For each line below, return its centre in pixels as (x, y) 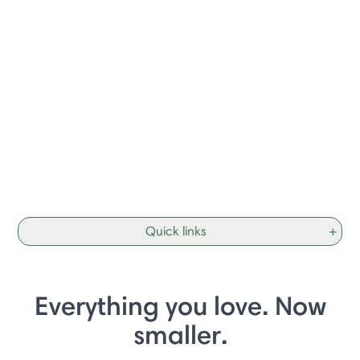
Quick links (176, 231)
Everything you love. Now (180, 305)
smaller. (180, 334)
